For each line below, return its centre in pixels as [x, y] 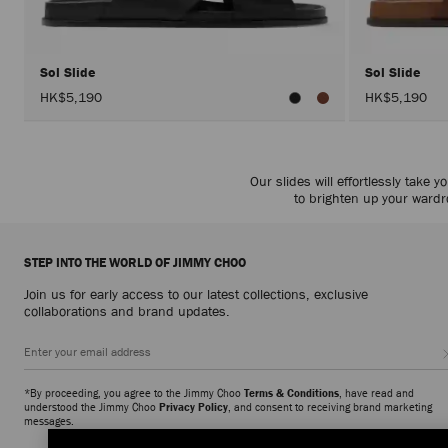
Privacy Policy [193, 406]
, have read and [376, 392]
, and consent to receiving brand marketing [330, 406]
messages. [49, 420]
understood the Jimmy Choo [91, 406]
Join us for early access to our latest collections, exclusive [196, 293]
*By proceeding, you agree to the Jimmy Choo [134, 392]
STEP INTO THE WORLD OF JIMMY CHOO [135, 262]
